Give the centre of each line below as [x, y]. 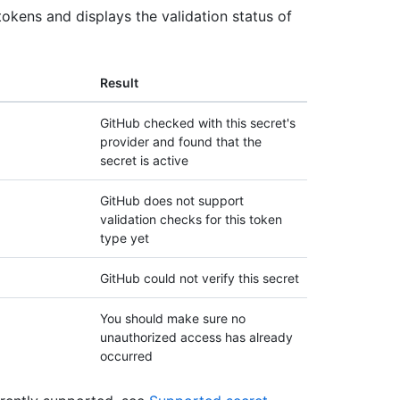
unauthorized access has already [196, 337]
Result [119, 83]
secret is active [144, 161]
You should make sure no [173, 319]
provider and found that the [181, 142]
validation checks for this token [191, 220]
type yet [125, 238]
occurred [126, 356]
